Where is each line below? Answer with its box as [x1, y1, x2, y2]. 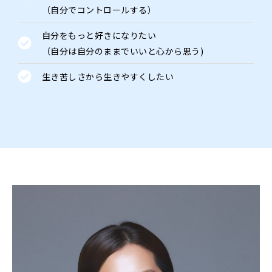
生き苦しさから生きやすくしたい [41, 70, 174, 83]
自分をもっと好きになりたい [41, 29, 156, 42]
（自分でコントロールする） [41, 4, 156, 16]
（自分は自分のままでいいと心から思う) [41, 45, 203, 58]
